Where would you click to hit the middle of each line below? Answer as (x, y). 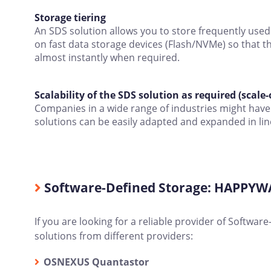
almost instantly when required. (107, 57)
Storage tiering (70, 18)
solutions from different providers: (114, 236)
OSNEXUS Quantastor (96, 262)
